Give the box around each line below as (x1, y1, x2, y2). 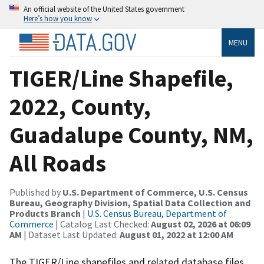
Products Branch (9, 207, 81, 219)
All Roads (9, 148, 106, 178)
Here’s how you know (24, 14, 92, 23)
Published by (9, 186, 62, 198)
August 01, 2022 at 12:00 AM (120, 228, 233, 240)
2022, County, (9, 91, 151, 121)
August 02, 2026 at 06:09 (151, 217, 250, 230)
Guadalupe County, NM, (9, 120, 253, 150)
